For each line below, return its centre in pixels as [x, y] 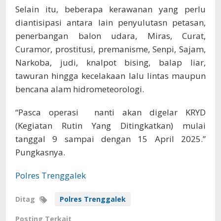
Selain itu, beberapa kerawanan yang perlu [110, 9]
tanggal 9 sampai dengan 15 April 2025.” [110, 139]
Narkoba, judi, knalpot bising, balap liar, [110, 62]
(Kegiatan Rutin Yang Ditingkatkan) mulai [110, 125]
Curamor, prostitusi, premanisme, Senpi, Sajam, [110, 49]
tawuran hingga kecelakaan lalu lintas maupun [110, 75]
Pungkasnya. [40, 152]
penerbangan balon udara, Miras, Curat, [110, 36]
